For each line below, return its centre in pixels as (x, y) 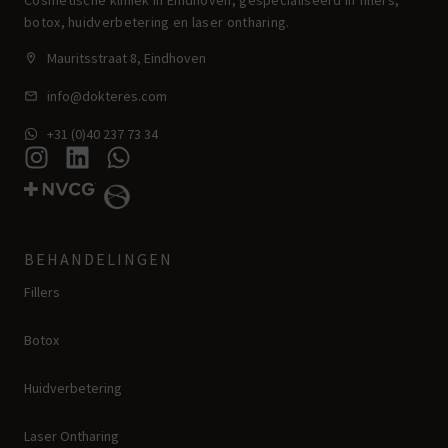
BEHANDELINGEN (98, 259)
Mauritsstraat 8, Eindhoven (126, 58)
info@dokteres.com (106, 96)
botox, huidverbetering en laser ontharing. (158, 22)
